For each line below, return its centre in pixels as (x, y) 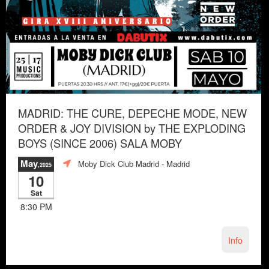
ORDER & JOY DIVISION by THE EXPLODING (132, 128)
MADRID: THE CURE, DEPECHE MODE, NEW (132, 113)
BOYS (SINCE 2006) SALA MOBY (100, 143)
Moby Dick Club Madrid (119, 164)
